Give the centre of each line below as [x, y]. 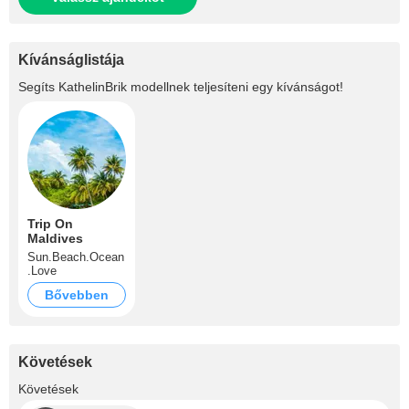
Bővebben [81, 295]
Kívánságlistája [71, 60]
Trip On [50, 224]
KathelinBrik [93, 87]
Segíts [38, 87]
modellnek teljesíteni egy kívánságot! [235, 87]
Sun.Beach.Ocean [76, 257]
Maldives [55, 238]
